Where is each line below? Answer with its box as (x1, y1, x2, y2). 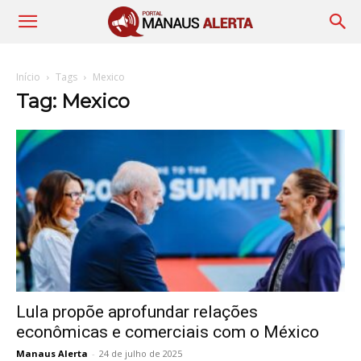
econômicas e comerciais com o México (16, 322, 319, 342)
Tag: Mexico (16, 89, 130, 113)
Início (16, 70, 40, 84)
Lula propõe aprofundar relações (16, 302, 258, 322)
